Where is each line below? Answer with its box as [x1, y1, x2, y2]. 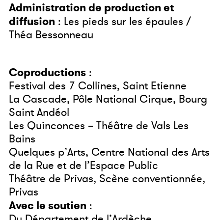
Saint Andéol [9, 105, 69, 120]
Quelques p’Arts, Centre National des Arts [9, 145, 210, 160]
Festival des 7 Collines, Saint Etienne [9, 79, 187, 94]
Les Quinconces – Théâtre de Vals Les [9, 118, 189, 134]
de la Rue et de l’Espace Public [9, 158, 158, 173]
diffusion [9, 14, 55, 29]
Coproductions [9, 65, 86, 80]
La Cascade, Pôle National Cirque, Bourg [9, 92, 207, 107]
